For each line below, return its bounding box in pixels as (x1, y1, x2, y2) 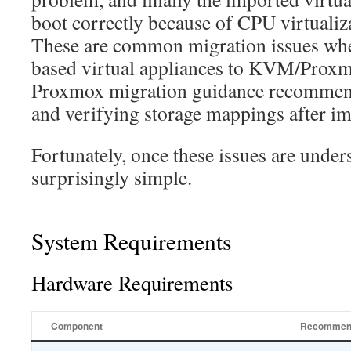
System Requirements (31, 226, 231, 257)
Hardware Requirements (31, 269, 233, 298)
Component (51, 319, 103, 334)
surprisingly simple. (31, 164, 192, 191)
